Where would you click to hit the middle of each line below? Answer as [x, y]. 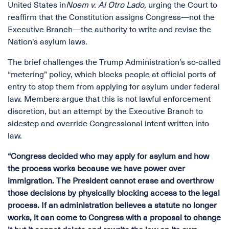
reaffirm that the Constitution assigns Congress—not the [111, 17]
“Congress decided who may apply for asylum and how [108, 156]
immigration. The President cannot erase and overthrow [111, 181]
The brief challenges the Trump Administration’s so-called [114, 62]
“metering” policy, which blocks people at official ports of [112, 75]
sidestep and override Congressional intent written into [108, 124]
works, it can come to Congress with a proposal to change [114, 218]
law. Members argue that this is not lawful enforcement [109, 99]
